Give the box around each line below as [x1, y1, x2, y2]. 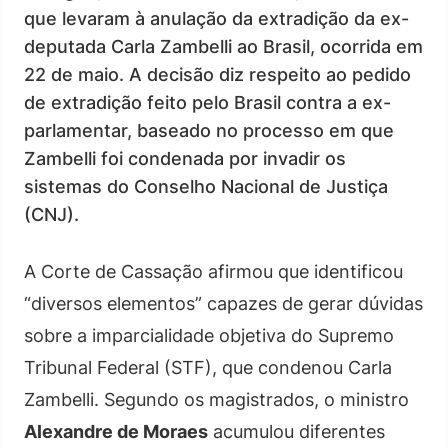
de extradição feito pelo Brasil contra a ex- [24, 92, 391, 113]
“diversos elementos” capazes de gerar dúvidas [24, 293, 423, 314]
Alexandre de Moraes [24, 421, 208, 442]
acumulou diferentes [208, 421, 385, 442]
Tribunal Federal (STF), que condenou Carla [24, 357, 392, 378]
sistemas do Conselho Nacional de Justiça [24, 176, 388, 197]
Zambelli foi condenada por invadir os [24, 148, 346, 169]
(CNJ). [24, 204, 79, 225]
